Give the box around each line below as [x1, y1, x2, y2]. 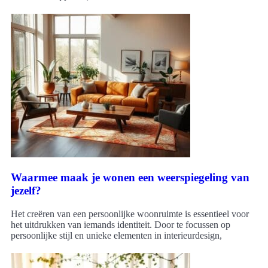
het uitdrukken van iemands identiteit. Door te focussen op [11, 219, 230, 230]
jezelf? [11, 184, 41, 197]
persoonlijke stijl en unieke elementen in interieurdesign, [11, 230, 222, 240]
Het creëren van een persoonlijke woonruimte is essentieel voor [11, 208, 249, 219]
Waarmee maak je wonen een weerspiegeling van [11, 170, 249, 184]
